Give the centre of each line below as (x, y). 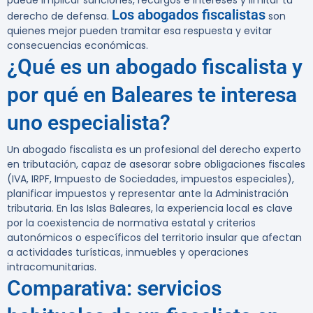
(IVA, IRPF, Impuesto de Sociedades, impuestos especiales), (151, 179)
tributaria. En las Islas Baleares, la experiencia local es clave (150, 209)
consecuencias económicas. (78, 46)
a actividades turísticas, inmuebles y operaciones (128, 253)
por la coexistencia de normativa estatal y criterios (131, 223)
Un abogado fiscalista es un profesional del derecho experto (154, 150)
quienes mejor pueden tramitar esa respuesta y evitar (139, 31)
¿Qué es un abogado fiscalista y (155, 67)
